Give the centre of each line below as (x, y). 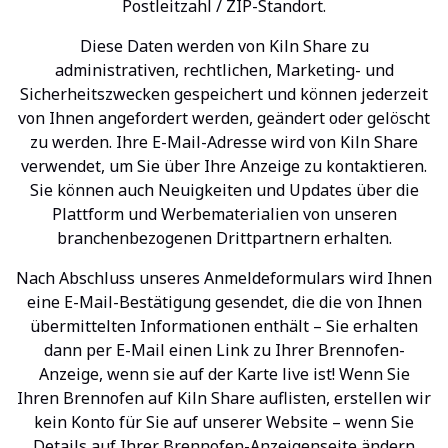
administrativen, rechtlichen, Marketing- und (224, 70)
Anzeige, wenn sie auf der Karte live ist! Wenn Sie (224, 374)
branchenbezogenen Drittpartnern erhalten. (224, 238)
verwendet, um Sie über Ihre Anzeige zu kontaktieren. (224, 166)
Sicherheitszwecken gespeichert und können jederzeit (224, 94)
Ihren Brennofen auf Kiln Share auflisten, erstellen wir (224, 398)
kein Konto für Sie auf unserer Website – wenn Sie (224, 422)
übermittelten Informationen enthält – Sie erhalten (224, 326)
